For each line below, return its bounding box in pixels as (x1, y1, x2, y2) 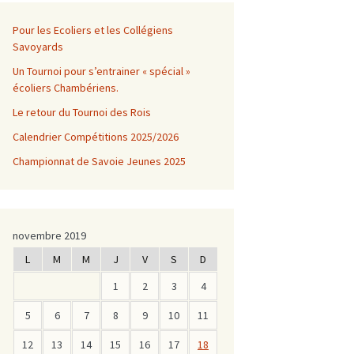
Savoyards (13, 40, 63, 54)
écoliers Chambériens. (13, 81, 119, 95)
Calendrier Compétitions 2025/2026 (13, 130, 179, 144)
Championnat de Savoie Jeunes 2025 (13, 154, 186, 168)
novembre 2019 (13, 228, 86, 243)
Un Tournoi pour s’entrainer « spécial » (13, 64, 190, 78)
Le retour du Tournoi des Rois (13, 105, 151, 119)
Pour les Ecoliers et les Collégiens (13, 23, 173, 37)
